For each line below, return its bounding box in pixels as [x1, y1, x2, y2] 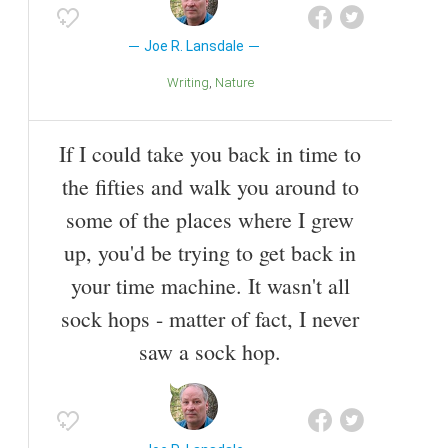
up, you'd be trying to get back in [64, 237, 356, 267]
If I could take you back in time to [59, 138, 361, 168]
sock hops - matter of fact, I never [61, 303, 359, 333]
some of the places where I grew [66, 204, 354, 234]
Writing [178, 75, 209, 91]
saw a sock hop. [139, 336, 281, 366]
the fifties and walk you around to [61, 171, 359, 201]
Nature [223, 75, 254, 91]
